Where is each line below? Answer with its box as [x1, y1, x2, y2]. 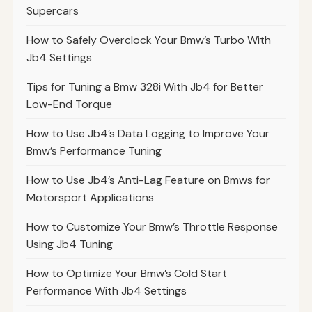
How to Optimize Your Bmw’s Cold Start [26, 265, 227, 281]
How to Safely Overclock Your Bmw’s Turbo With [26, 32, 271, 47]
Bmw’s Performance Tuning [26, 143, 162, 158]
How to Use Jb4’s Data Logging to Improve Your [26, 125, 270, 141]
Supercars [26, 3, 79, 18]
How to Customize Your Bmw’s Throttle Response [26, 219, 278, 234]
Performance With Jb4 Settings [26, 283, 187, 298]
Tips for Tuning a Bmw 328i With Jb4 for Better [26, 79, 263, 94]
